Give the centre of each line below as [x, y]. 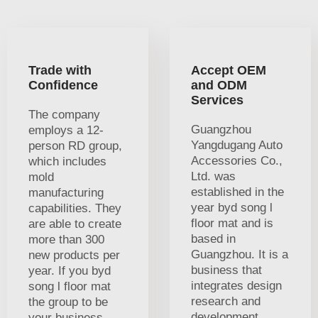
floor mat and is [232, 223]
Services [217, 100]
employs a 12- [66, 130]
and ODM [219, 85]
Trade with [60, 70]
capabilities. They [75, 208]
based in [213, 238]
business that [226, 270]
